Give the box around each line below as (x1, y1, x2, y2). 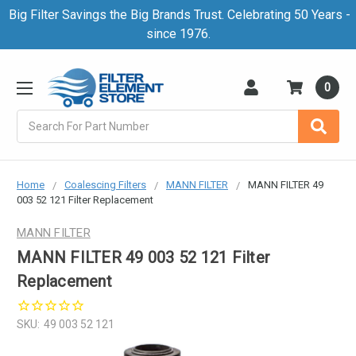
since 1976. (145, 26, 211, 41)
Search (17, 110, 52, 124)
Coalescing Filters (64, 178, 146, 191)
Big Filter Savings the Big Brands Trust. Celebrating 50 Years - (6, 7, 350, 22)
